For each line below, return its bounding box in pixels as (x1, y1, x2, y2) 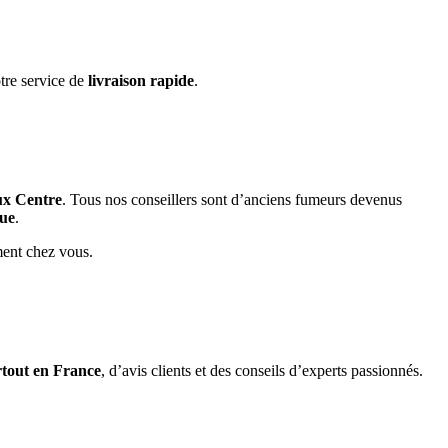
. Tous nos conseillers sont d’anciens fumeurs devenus (62, 191, 402, 209)
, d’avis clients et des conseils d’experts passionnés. (101, 361, 423, 379)
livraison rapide (88, 72, 194, 90)
